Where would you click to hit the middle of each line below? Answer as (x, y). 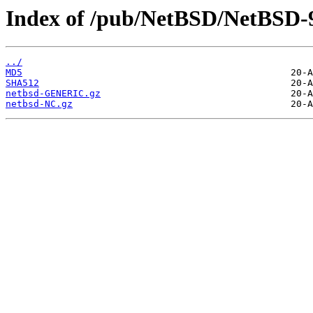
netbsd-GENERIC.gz (53, 94)
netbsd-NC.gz (39, 104)
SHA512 (22, 83)
